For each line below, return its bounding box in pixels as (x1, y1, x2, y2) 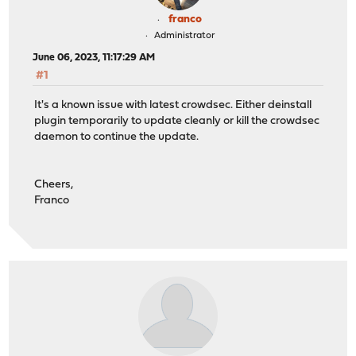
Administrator (153, 31, 215, 41)
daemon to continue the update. (34, 130, 199, 143)
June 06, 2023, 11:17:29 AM (33, 52, 156, 64)
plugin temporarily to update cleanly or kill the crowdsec (34, 114, 320, 127)
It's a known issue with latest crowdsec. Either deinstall (34, 99, 312, 111)
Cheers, (34, 178, 74, 191)
